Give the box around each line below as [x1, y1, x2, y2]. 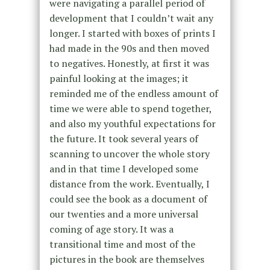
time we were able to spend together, [49, 101, 212, 115]
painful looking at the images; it [49, 71, 189, 85]
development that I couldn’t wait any [49, 11, 213, 25]
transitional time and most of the [49, 237, 195, 251]
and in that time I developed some [49, 162, 198, 175]
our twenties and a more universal [49, 207, 198, 221]
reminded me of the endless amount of [49, 86, 218, 100]
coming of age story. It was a [49, 222, 174, 236]
